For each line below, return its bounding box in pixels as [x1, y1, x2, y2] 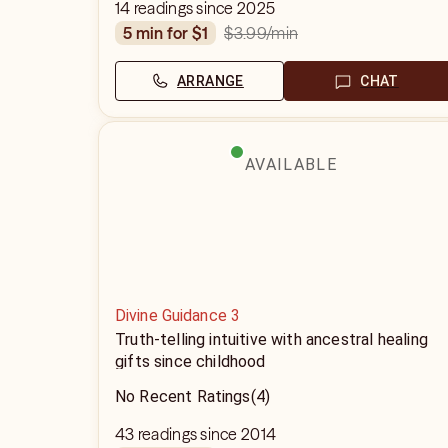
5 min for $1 [132, 23, 209, 43]
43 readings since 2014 [115, 424, 277, 444]
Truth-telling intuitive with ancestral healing [115, 330, 428, 349]
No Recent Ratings [115, 387, 251, 406]
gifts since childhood [115, 352, 266, 371]
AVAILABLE [245, 155, 337, 174]
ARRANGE [177, 73, 244, 89]
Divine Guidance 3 [115, 306, 240, 325]
